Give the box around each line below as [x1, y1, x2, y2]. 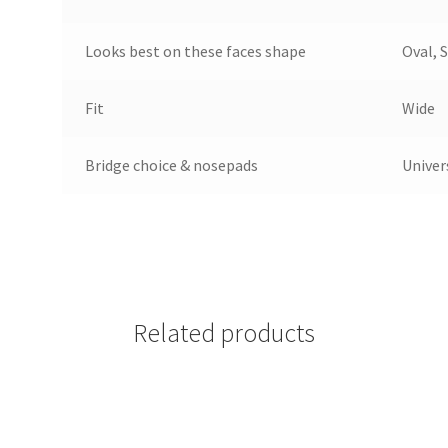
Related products [133, 317, 315, 350]
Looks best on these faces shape [84, 41, 306, 62]
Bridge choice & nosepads [84, 155, 258, 176]
